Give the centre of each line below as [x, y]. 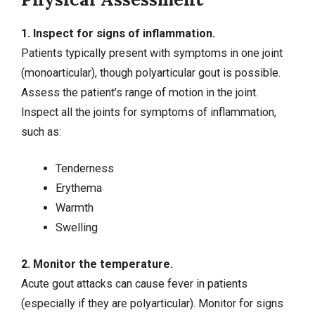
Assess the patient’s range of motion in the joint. [140, 92]
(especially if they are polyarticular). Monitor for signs [152, 304]
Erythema [78, 188]
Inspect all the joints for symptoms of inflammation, [149, 112]
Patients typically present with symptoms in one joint [152, 53]
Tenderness [84, 168]
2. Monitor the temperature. [97, 264]
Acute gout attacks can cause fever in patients [134, 284]
